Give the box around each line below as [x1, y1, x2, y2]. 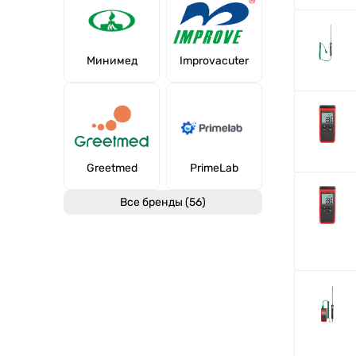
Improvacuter [180, 54, 249, 68]
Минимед [86, 54, 137, 68]
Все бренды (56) [120, 195, 206, 209]
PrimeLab [190, 161, 238, 175]
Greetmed [86, 161, 137, 175]
